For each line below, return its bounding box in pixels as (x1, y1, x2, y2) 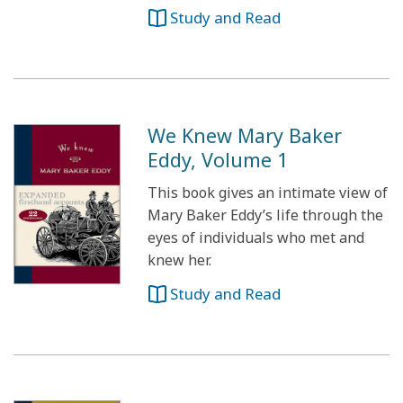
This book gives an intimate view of (148, 183, 389, 202)
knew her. (148, 250, 212, 270)
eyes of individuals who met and (148, 228, 365, 247)
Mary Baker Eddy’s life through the (148, 205, 384, 225)
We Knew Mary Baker (148, 122, 343, 148)
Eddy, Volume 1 (148, 147, 289, 173)
